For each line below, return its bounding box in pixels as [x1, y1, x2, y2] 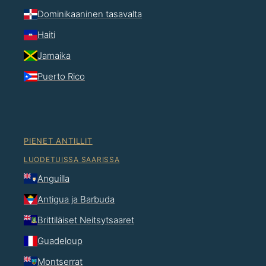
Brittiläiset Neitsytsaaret [37, 214, 134, 226]
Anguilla [37, 172, 69, 184]
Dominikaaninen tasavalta [37, 8, 142, 20]
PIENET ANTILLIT [24, 135, 93, 145]
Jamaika [37, 49, 71, 61]
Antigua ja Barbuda [37, 193, 115, 205]
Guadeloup [37, 235, 83, 246]
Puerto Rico [37, 70, 85, 82]
